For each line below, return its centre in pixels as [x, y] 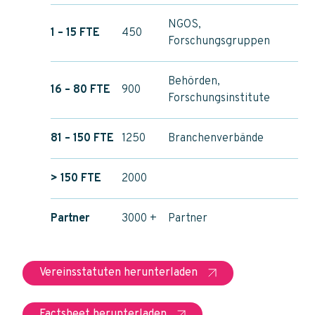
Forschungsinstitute [219, 98]
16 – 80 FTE [81, 90]
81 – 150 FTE [82, 138]
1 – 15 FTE [75, 33]
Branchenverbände [216, 138]
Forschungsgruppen [219, 41]
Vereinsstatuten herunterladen [118, 272]
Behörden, [194, 81]
